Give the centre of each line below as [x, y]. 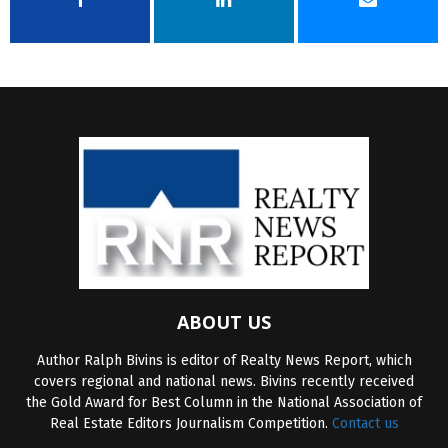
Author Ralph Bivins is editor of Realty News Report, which [224, 360]
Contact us [365, 423]
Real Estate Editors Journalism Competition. [190, 423]
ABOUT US [224, 321]
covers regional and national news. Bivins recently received [224, 381]
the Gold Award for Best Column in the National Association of [224, 402]
